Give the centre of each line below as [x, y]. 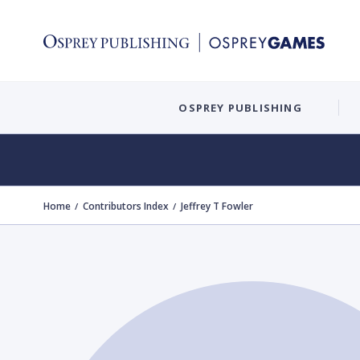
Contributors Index [126, 206]
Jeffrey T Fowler [217, 206]
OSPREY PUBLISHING [240, 107]
